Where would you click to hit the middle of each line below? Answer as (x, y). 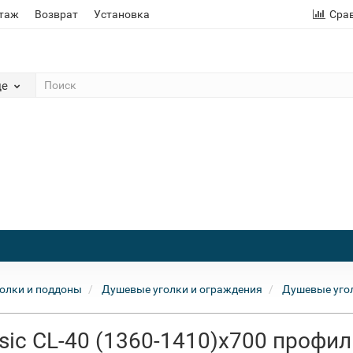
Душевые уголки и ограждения (182, 289)
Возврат (56, 14)
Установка (122, 14)
